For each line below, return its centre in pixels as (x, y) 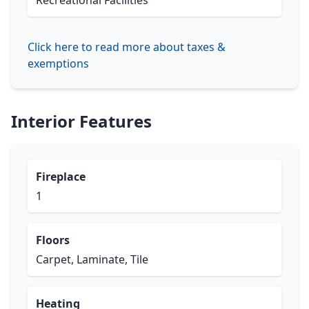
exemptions (58, 63)
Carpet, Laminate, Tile (92, 259)
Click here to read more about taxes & (127, 47)
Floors (53, 240)
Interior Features (81, 121)
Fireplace (61, 177)
